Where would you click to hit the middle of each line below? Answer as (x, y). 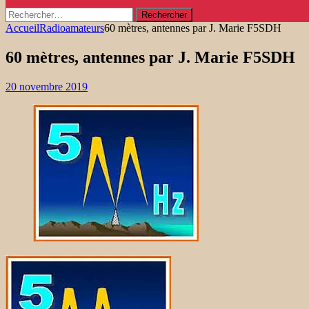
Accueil (22, 28)
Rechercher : (32, 13)
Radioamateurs (72, 28)
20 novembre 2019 (47, 86)
